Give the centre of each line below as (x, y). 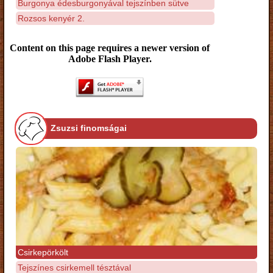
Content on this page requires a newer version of (110, 48)
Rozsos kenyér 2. (51, 18)
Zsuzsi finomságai (89, 128)
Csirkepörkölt (43, 253)
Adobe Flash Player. (110, 59)
